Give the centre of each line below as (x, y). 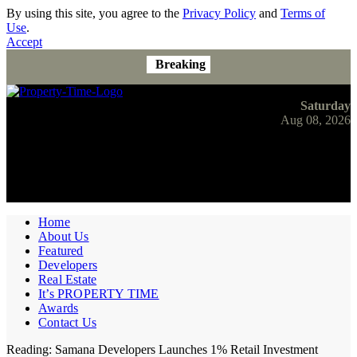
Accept (24, 42)
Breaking (180, 64)
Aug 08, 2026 (316, 120)
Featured (61, 251)
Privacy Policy (219, 13)
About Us (64, 236)
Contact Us (67, 322)
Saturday (326, 106)
